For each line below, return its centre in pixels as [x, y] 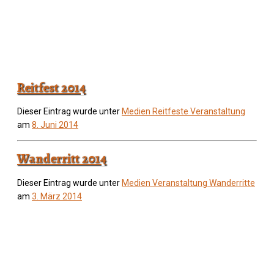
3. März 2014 [57, 196]
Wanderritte [232, 183]
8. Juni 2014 [55, 124]
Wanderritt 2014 [62, 159]
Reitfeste [171, 111]
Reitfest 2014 [51, 87]
